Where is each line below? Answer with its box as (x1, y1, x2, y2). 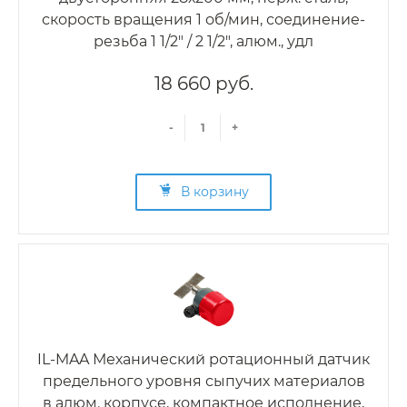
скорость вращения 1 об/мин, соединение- (42, 11, 365, 29)
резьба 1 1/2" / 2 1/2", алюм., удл (94, 33, 313, 51)
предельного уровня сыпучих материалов (42, 372, 365, 391)
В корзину (181, 184, 249, 201)
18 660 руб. (154, 73, 253, 95)
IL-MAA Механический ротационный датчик (37, 351, 370, 369)
